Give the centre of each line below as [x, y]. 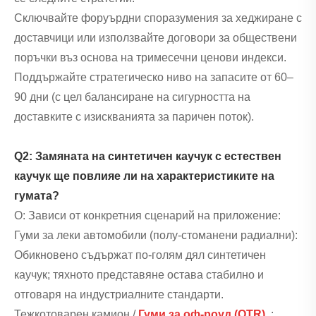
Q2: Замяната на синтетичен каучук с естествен [148, 157]
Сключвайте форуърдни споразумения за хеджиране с [158, 18]
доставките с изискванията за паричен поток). [134, 117]
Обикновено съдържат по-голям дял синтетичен [140, 255]
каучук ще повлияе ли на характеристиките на [144, 176]
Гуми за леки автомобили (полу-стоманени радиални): [156, 236]
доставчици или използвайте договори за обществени [156, 38]
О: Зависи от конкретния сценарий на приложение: [147, 216]
